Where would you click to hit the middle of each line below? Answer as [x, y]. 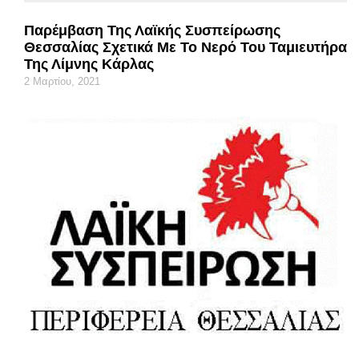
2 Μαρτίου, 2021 [62, 81]
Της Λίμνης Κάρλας [89, 64]
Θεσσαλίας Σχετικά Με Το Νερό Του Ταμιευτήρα [186, 47]
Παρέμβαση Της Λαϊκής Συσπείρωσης [152, 30]
